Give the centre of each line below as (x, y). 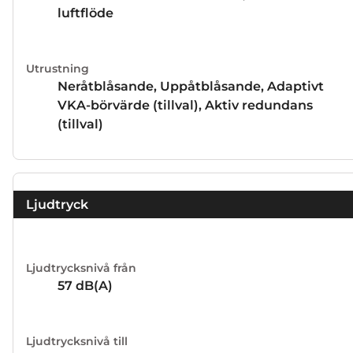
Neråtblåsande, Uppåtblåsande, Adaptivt (191, 87)
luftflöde (85, 13)
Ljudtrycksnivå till (77, 341)
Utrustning (58, 69)
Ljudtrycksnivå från (81, 268)
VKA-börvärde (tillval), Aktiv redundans (185, 106)
